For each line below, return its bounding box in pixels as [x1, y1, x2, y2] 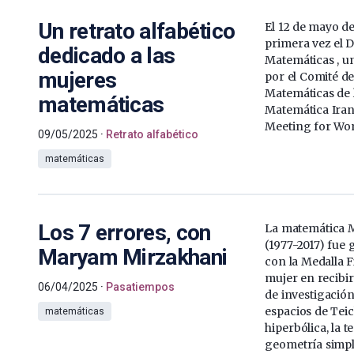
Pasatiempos [106, 280, 175, 293]
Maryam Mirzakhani [38, 243, 228, 270]
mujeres [38, 66, 117, 93]
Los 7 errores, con [38, 219, 211, 246]
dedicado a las [38, 42, 175, 69]
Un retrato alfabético [38, 17, 235, 44]
